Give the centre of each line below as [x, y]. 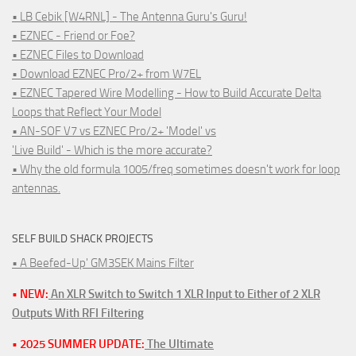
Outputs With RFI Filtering [78, 313]
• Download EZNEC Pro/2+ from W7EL [106, 74]
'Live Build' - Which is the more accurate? [112, 150]
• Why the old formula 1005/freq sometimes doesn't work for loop [176, 169]
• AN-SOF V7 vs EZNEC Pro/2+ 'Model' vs [114, 131]
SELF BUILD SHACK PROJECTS [83, 238]
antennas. [36, 188]
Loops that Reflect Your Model [87, 112]
